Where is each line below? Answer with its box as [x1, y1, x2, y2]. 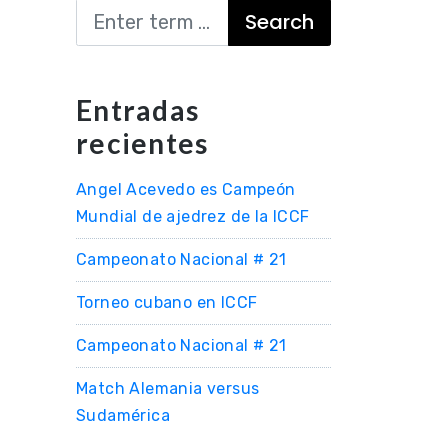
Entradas [76, 93, 199, 127]
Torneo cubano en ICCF [76, 293, 258, 312]
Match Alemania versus [76, 379, 260, 398]
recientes [76, 126, 209, 160]
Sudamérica [76, 406, 171, 425]
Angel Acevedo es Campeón [76, 180, 296, 199]
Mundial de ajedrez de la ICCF [76, 207, 310, 226]
